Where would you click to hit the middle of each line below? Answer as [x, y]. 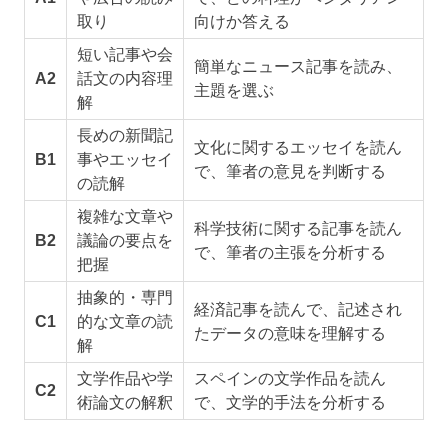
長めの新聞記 [124, 136]
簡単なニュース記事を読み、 [297, 67]
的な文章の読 [124, 322]
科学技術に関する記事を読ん [297, 229]
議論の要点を [124, 241]
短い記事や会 [124, 55]
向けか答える [241, 22]
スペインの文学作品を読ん [289, 379]
